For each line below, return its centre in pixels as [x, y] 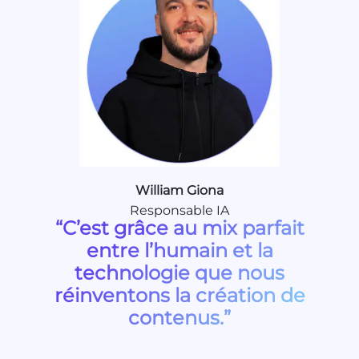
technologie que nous [179, 272]
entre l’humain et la [179, 250]
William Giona [179, 190]
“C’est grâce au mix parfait [179, 228]
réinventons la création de [179, 295]
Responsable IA [179, 210]
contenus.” [179, 317]
